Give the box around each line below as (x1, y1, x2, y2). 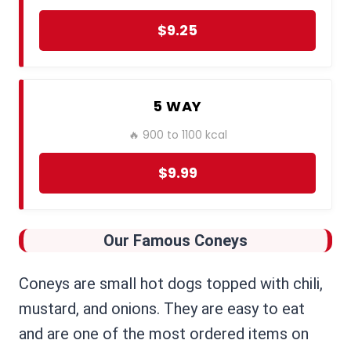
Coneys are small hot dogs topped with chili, (19, 274, 323, 294)
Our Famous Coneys (103, 231, 248, 251)
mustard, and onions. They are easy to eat (19, 299, 305, 319)
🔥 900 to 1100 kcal (128, 127, 227, 143)
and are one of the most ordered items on (19, 324, 309, 344)
